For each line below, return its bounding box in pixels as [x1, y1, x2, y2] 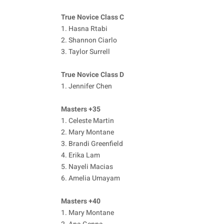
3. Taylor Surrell [61, 46, 110, 57]
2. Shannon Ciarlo [61, 35, 117, 46]
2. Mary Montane [61, 127, 114, 138]
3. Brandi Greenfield [61, 138, 123, 149]
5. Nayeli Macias [61, 161, 113, 172]
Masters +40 [61, 196, 100, 207]
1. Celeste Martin [61, 115, 114, 126]
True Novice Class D [61, 69, 124, 80]
